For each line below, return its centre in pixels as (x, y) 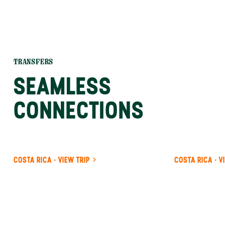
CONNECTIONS (79, 110)
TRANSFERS (34, 62)
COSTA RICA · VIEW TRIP (52, 160)
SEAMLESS (63, 86)
